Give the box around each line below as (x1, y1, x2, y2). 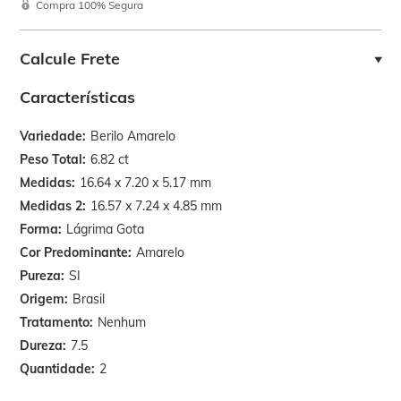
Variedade (20, 128, 83, 144)
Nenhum (98, 314, 147, 330)
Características (20, 87, 136, 107)
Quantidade (20, 361, 92, 377)
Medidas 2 (20, 198, 83, 214)
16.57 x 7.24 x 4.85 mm (90, 198, 223, 214)
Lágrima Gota (66, 221, 145, 237)
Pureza (20, 268, 62, 284)
